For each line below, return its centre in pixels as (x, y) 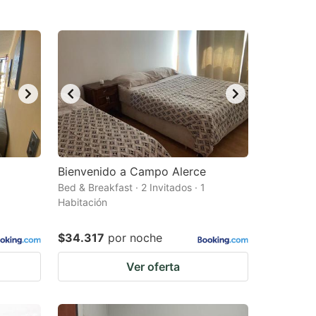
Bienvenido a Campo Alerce (132, 171)
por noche (135, 238)
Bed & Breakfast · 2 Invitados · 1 (132, 187)
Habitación (83, 202)
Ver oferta (153, 267)
